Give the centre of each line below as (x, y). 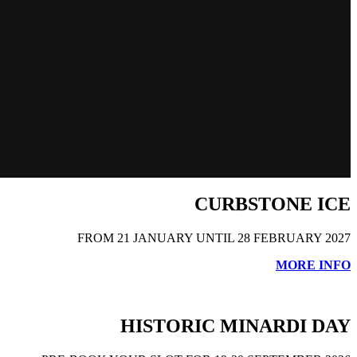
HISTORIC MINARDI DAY (235, 326)
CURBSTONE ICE (273, 204)
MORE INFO (313, 265)
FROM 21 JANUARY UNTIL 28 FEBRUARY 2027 (214, 238)
